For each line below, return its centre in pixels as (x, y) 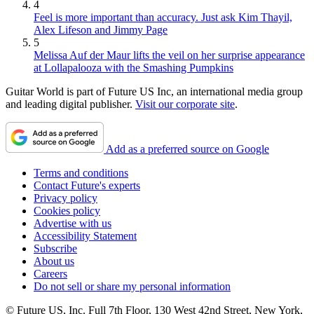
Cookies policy (67, 211)
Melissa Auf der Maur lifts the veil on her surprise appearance (169, 55)
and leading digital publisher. (70, 104)
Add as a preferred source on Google (187, 149)
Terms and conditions (81, 173)
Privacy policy (66, 198)
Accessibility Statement (85, 236)
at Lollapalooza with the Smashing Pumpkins (134, 68)
